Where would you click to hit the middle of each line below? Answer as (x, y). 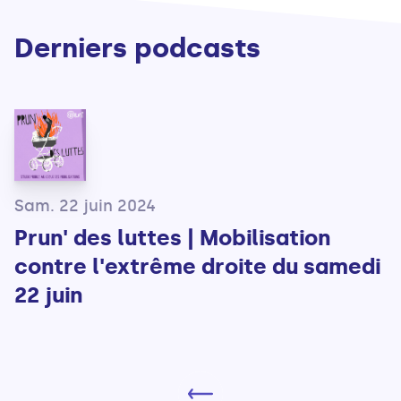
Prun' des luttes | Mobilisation (172, 238)
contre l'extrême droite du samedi (197, 267)
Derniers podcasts (137, 48)
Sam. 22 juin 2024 (85, 206)
